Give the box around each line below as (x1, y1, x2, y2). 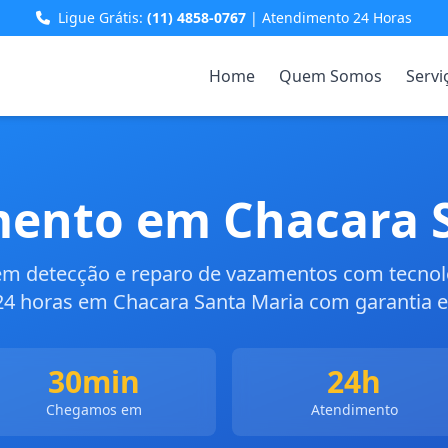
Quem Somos (279, 65, 382, 87)
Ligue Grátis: (58, 8, 147, 27)
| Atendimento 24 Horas (246, 8, 412, 27)
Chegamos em (46, 400, 142, 419)
